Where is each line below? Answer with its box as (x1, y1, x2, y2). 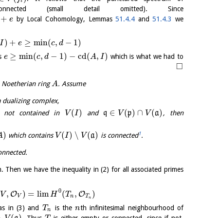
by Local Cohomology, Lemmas (13, 15, 116, 23)
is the (52, 203, 75, 212)
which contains (6, 131, 55, 140)
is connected (98, 131, 138, 140)
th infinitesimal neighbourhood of (80, 203, 184, 212)
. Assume (57, 79, 86, 88)
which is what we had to (108, 52, 183, 60)
